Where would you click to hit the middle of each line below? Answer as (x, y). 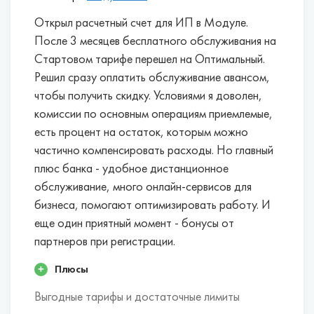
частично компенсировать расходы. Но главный (154, 151)
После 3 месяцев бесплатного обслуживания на (155, 41)
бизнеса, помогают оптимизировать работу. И (152, 205)
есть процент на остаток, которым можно (141, 132)
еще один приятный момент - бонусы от (134, 224)
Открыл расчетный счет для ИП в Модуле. (141, 23)
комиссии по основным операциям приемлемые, (153, 114)
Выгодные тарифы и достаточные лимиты (137, 297)
